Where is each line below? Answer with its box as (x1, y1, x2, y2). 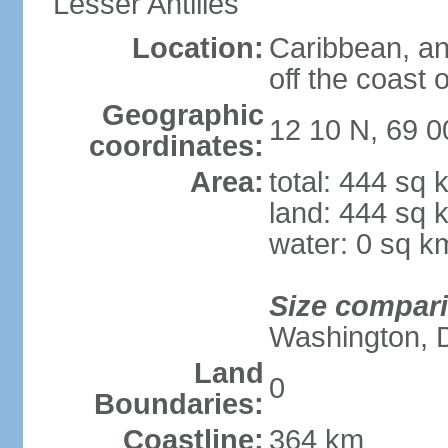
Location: (131, 32, 264, 64)
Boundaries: (93, 388, 264, 420)
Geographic (101, 99, 264, 131)
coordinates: (88, 130, 264, 162)
